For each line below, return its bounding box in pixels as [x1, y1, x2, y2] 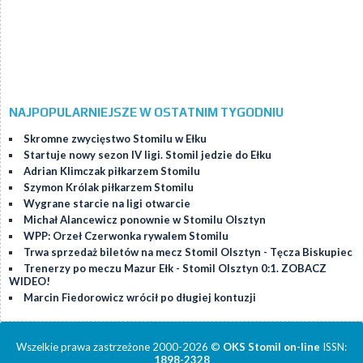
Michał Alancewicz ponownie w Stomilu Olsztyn [23, 213, 266, 227]
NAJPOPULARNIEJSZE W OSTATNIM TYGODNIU [9, 105, 284, 120]
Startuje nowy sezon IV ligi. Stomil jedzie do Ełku [23, 148, 271, 162]
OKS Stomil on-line [223, 340, 320, 354]
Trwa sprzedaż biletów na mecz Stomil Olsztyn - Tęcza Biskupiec [23, 246, 352, 259]
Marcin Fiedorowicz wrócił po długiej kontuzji [23, 291, 256, 305]
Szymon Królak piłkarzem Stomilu [23, 181, 194, 194]
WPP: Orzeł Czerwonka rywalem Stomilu [23, 229, 228, 243]
